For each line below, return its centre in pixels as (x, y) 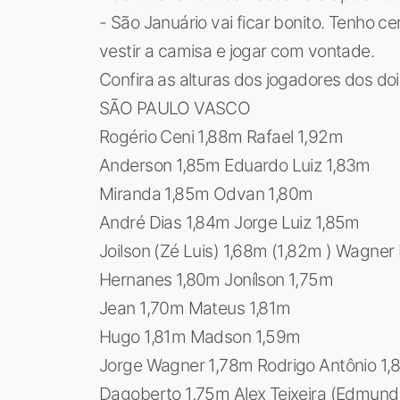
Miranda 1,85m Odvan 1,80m (206, 194)
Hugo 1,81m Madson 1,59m (200, 337)
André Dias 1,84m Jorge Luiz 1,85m (229, 223)
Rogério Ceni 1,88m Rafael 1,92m (221, 137)
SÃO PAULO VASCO (175, 108)
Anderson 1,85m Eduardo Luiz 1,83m (235, 166)
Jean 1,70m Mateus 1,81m (195, 308)
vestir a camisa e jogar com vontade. (237, 51)
